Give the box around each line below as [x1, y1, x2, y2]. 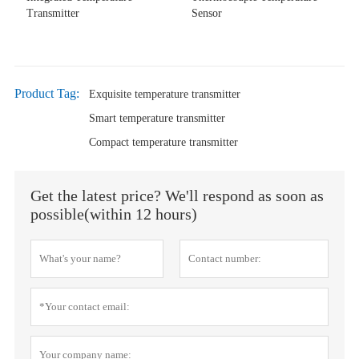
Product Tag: [14, 86, 79, 100]
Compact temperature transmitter [88, 135, 238, 148]
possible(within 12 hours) [30, 204, 197, 223]
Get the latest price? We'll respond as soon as [30, 186, 324, 204]
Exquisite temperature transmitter [88, 87, 240, 100]
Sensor [192, 6, 222, 19]
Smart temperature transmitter [88, 111, 225, 124]
